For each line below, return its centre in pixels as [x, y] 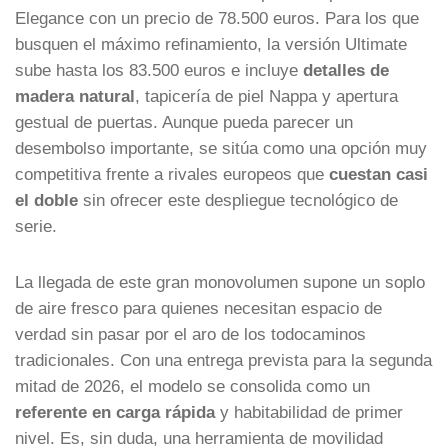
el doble [46, 199]
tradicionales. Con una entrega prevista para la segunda [223, 359]
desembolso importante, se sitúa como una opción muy [221, 147]
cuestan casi [378, 173]
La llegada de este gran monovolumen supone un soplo [220, 281]
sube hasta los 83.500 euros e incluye [159, 69]
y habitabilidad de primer [309, 411]
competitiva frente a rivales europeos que [172, 173]
